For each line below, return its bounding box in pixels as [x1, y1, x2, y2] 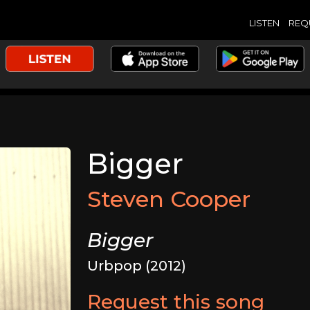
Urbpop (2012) [87, 257, 187, 274]
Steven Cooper [87, 185, 251, 212]
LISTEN [248, 17, 280, 28]
